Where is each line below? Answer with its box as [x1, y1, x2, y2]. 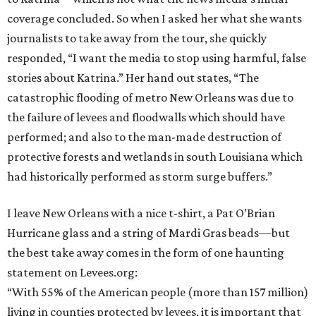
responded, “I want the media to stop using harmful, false [7, 51, 306, 65]
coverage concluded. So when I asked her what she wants [7, 11, 302, 25]
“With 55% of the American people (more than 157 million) [7, 285, 308, 299]
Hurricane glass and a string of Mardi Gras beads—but [7, 226, 290, 240]
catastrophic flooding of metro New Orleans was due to [7, 90, 293, 104]
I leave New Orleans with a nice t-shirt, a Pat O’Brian [7, 206, 275, 220]
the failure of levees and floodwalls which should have [7, 110, 285, 124]
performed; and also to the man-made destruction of [7, 130, 281, 144]
